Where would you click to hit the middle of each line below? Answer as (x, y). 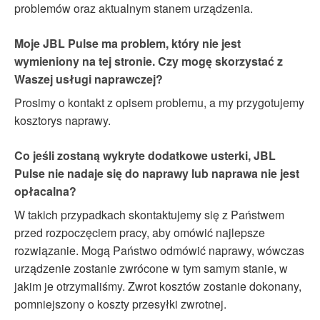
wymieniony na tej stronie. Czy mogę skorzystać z (149, 61)
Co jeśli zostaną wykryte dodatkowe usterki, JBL (145, 155)
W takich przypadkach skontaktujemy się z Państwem (149, 214)
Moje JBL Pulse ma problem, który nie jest (127, 43)
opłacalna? (45, 191)
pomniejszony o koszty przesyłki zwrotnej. (120, 304)
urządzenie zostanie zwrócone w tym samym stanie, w (151, 268)
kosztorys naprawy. (62, 120)
